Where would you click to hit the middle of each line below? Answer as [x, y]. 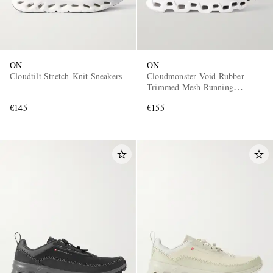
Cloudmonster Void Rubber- [197, 76]
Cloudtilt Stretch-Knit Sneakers [66, 76]
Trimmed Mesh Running [190, 87]
